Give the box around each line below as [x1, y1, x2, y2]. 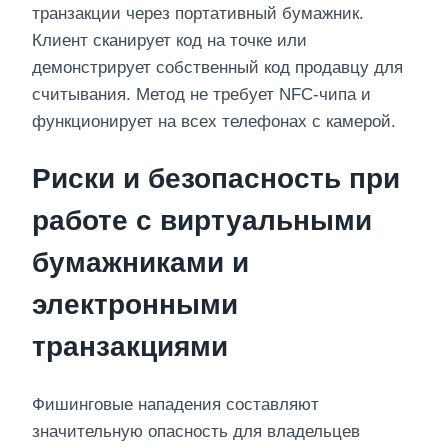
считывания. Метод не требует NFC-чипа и [32, 84, 371, 104]
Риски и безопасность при [32, 162, 400, 194]
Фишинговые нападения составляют [32, 395, 319, 415]
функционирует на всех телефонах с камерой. [32, 111, 396, 131]
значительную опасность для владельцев [32, 422, 360, 442]
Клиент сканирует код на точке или [32, 30, 307, 50]
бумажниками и [32, 246, 249, 278]
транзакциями [32, 330, 228, 362]
